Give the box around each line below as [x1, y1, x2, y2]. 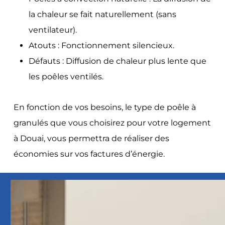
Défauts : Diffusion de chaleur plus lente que [28, 56, 206, 66]
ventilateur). [28, 25, 77, 35]
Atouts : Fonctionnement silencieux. [28, 40, 174, 50]
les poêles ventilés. [28, 71, 103, 81]
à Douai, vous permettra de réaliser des [13, 133, 169, 143]
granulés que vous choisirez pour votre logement [13, 118, 211, 128]
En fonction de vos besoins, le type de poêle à [13, 102, 196, 112]
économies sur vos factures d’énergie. [13, 149, 165, 159]
